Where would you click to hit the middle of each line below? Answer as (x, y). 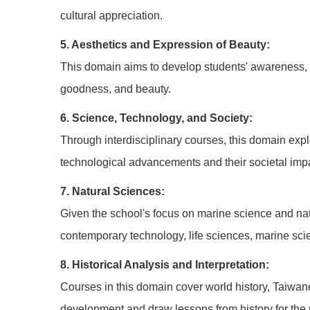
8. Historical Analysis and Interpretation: (165, 265)
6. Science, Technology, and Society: (156, 118)
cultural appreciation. (111, 16)
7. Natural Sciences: (112, 191)
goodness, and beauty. (116, 89)
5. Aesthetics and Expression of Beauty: (165, 45)
